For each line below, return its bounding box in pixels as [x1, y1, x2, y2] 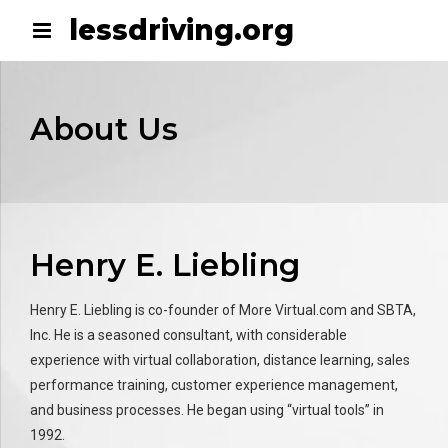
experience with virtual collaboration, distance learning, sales [30, 351, 410, 368]
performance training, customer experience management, [30, 376, 398, 393]
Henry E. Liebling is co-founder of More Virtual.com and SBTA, [30, 301, 416, 318]
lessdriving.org [68, 13, 294, 47]
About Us [30, 110, 178, 149]
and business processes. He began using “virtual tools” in [30, 401, 384, 418]
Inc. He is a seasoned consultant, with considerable [30, 326, 347, 343]
